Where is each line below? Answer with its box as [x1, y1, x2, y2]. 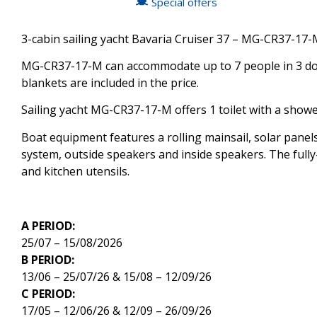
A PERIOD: [21, 217, 75, 234]
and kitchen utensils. [21, 163, 129, 179]
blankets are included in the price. [21, 74, 199, 91]
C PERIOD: [21, 285, 75, 301]
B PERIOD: [21, 251, 74, 267]
